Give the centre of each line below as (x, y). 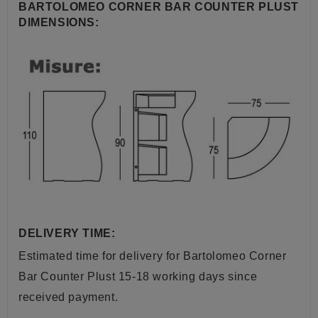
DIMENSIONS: (59, 22)
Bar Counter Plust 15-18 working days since (138, 277)
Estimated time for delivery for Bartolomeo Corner (153, 256)
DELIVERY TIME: (67, 234)
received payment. (68, 297)
